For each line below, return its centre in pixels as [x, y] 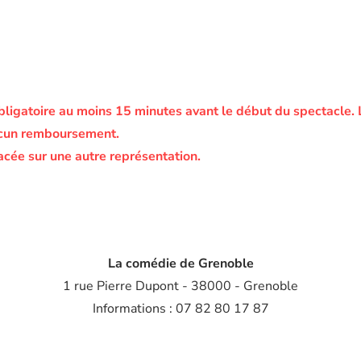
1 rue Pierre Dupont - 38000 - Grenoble [180, 286]
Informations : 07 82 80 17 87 [180, 309]
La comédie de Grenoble [180, 263]
